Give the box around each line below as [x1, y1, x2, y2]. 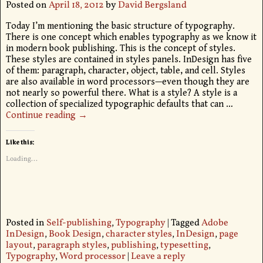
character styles [105, 228, 172, 241]
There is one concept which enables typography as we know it [5, 32, 257, 43]
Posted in [5, 217, 45, 230]
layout [5, 239, 33, 252]
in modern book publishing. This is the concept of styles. [5, 43, 235, 55]
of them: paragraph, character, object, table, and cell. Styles [5, 65, 245, 77]
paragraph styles [36, 239, 107, 252]
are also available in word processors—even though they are [5, 76, 249, 88]
